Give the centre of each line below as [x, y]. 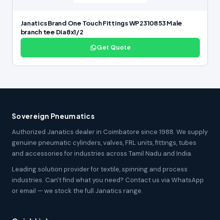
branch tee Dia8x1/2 [52, 32]
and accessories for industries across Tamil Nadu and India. [102, 153]
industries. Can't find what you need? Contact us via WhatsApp [108, 180]
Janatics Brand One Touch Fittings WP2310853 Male [101, 23]
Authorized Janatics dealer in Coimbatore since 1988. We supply [110, 132]
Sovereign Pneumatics [53, 116]
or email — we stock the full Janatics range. [77, 191]
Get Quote [113, 48]
